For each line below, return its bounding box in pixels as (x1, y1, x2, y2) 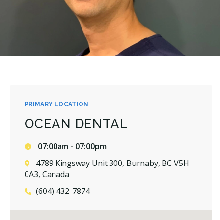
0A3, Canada (25, 168, 70, 180)
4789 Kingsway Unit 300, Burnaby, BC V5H (36, 157, 189, 168)
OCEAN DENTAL (25, 116, 128, 131)
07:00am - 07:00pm (36, 140, 107, 152)
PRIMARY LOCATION (25, 100, 89, 108)
